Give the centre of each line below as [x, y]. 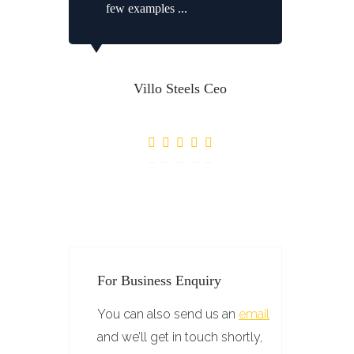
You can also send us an [168, 314]
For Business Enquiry [159, 281]
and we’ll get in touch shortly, [180, 337]
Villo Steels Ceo [180, 88]
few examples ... [147, 8]
